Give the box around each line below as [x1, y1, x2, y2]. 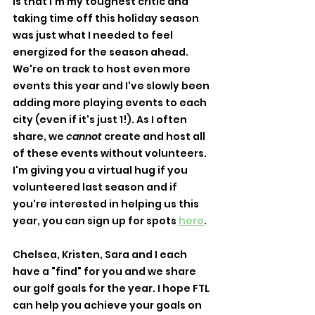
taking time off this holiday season [13, 11, 201, 25]
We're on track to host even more [13, 61, 193, 76]
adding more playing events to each [13, 95, 209, 110]
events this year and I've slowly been [13, 78, 212, 93]
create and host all [102, 129, 207, 143]
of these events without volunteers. [13, 146, 209, 160]
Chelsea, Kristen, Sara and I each [13, 247, 189, 262]
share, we [13, 129, 66, 143]
